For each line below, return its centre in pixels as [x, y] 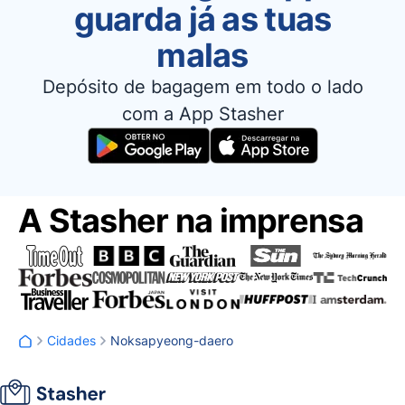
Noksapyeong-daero [172, 340]
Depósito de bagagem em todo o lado [202, 87]
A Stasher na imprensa [191, 221]
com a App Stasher [202, 114]
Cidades [71, 340]
